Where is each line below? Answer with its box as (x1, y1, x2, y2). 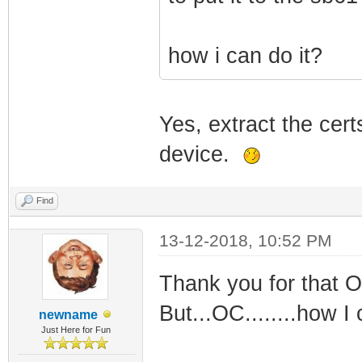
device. (158, 141, 242, 166)
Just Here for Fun (41, 324, 112, 335)
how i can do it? (167, 43, 322, 68)
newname (38, 307, 98, 322)
